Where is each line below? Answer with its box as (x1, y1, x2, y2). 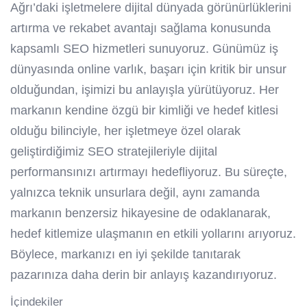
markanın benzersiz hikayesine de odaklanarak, (10, 206, 271, 221)
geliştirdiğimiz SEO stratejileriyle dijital (10, 145, 217, 159)
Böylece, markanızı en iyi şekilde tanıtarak (10, 247, 241, 262)
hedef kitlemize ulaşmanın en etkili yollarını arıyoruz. (10, 227, 296, 241)
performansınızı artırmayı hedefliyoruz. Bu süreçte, (10, 165, 287, 180)
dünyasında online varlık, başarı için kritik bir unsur (10, 62, 286, 77)
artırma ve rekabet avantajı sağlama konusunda (10, 21, 271, 36)
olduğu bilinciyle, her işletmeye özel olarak (10, 124, 241, 138)
